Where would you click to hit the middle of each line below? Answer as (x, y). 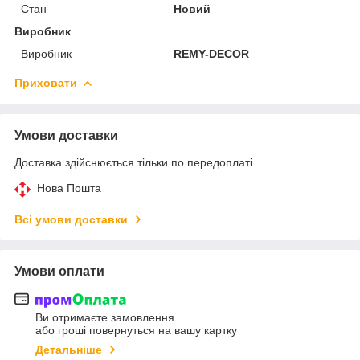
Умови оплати (59, 271)
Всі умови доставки (71, 219)
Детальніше (69, 350)
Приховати (46, 82)
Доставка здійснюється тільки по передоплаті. (135, 162)
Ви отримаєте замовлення (105, 318)
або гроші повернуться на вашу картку (136, 331)
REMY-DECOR (212, 53)
